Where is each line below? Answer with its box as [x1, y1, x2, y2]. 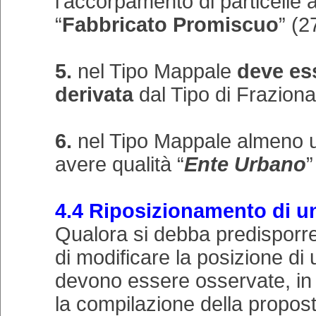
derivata [55, 83, 133, 106]
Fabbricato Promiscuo [62, 13, 279, 36]
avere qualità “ [55, 153, 184, 176]
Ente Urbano [184, 153, 306, 176]
